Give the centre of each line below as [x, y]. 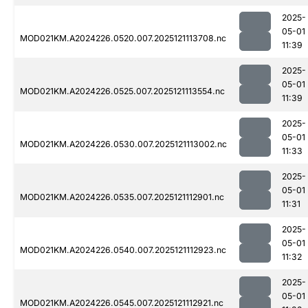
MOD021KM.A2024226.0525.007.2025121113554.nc [122, 91]
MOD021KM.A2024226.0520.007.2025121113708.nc [123, 38]
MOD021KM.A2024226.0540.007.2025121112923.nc [123, 250]
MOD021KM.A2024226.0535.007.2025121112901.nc [122, 197]
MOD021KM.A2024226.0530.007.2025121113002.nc [123, 144]
